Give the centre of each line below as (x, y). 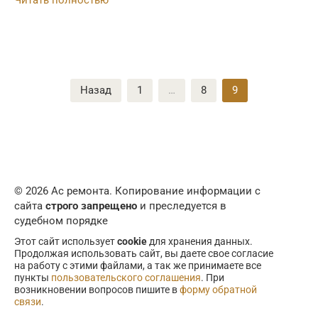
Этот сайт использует (66, 241)
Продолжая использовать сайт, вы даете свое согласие (144, 253)
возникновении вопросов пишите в (97, 290)
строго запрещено (91, 206)
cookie (132, 241)
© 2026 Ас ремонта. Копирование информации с (137, 191)
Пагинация (41, 85)
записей (34, 100)
